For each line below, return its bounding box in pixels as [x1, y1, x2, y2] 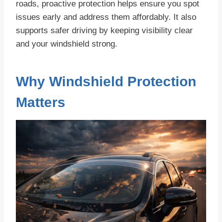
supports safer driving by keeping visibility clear [16, 26, 193, 36]
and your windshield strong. [16, 39, 117, 49]
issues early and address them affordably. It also [16, 12, 196, 22]
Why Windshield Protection [16, 74, 196, 90]
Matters [16, 95, 65, 111]
